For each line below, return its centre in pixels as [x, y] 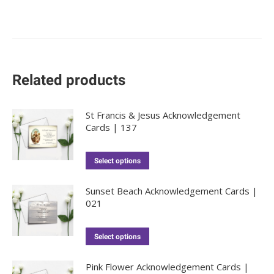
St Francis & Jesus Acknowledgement [163, 115]
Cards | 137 [111, 128]
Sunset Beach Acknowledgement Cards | [172, 191]
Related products [69, 80]
